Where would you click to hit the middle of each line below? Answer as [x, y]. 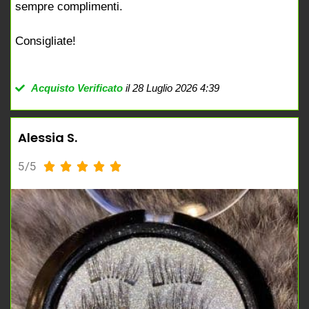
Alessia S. [48, 138]
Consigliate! [46, 41]
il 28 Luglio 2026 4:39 [171, 88]
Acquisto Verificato [77, 88]
